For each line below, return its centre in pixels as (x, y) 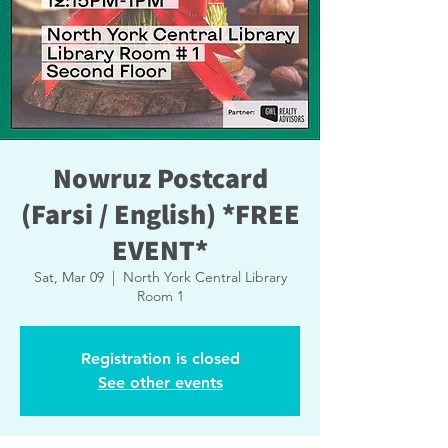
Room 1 (160, 296)
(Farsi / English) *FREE (160, 213)
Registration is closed (160, 358)
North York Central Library (204, 277)
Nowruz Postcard (160, 177)
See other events (160, 382)
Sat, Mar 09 (68, 277)
